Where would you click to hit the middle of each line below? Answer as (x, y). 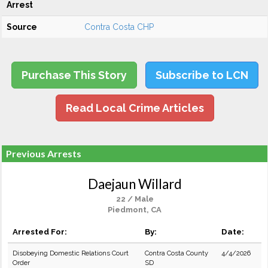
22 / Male (135, 199)
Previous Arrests (44, 153)
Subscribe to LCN (202, 75)
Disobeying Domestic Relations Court (71, 253)
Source (22, 27)
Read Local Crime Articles (135, 108)
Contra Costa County (176, 253)
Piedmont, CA (135, 210)
